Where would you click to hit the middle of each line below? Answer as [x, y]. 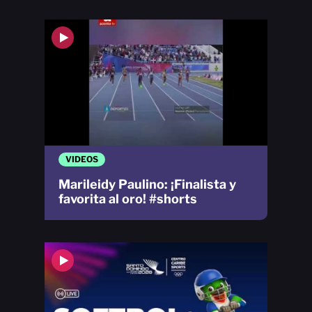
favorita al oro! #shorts [128, 198]
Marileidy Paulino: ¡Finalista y [147, 184]
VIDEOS [82, 159]
